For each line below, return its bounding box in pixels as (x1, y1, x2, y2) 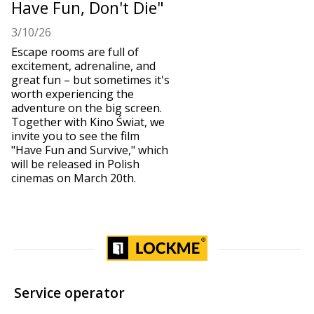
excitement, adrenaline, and (11, 58, 156, 74)
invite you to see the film (11, 128, 139, 144)
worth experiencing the (11, 86, 134, 102)
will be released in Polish (11, 156, 139, 172)
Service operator (14, 283, 125, 303)
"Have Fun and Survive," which (11, 142, 168, 158)
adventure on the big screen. (11, 100, 162, 116)
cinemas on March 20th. (11, 170, 136, 186)
